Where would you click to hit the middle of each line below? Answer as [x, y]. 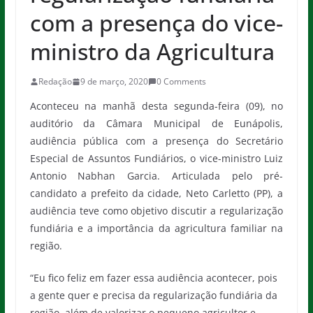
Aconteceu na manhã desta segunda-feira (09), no [156, 106]
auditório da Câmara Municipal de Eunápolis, [156, 123]
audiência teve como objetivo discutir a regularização [156, 211]
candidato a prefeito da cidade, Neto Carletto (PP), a [156, 193]
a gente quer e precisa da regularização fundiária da [153, 295]
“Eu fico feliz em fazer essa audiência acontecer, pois [153, 278]
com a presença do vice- [156, 23]
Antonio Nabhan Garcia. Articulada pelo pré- [156, 176]
